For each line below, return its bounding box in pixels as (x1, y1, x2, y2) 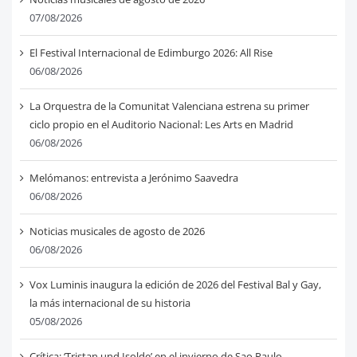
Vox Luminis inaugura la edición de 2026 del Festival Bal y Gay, (29, 277, 321, 292)
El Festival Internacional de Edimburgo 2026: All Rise (29, 45, 273, 61)
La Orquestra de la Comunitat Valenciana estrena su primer (29, 99, 309, 114)
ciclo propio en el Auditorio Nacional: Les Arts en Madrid (29, 117, 293, 132)
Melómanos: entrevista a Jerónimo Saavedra (29, 171, 238, 186)
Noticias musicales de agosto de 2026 (29, 224, 205, 239)
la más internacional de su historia (29, 296, 190, 311)
